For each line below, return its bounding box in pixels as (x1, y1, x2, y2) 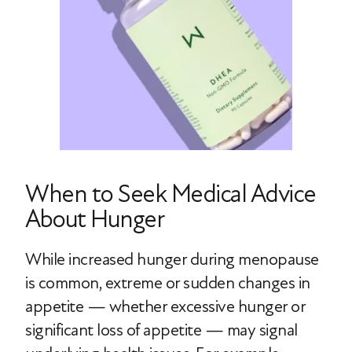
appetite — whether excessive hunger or (25, 295, 305, 317)
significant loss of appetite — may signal (25, 319, 298, 340)
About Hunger (25, 203, 163, 234)
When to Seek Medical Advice (25, 178, 316, 209)
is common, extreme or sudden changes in (25, 272, 310, 293)
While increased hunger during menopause (25, 248, 319, 269)
